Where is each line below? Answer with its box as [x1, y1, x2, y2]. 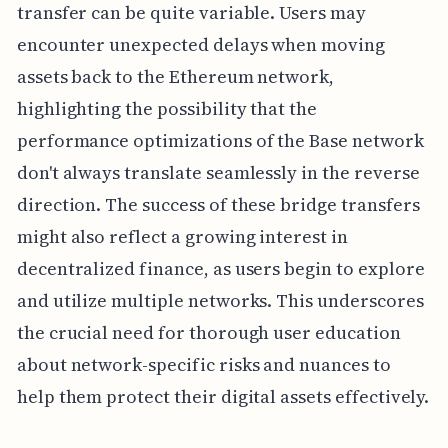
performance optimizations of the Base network [16, 127, 424, 153]
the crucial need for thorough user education [16, 319, 401, 345]
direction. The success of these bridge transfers [16, 191, 420, 217]
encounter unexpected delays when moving [16, 31, 385, 57]
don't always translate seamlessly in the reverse [16, 159, 420, 185]
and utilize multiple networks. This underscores [16, 287, 424, 313]
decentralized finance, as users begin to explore [16, 255, 425, 281]
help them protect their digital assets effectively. [16, 383, 430, 409]
